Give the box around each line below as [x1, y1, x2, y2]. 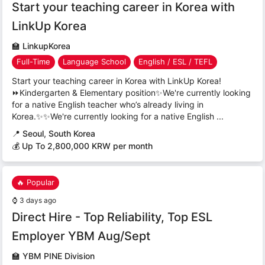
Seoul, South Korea [22, 128, 95, 138]
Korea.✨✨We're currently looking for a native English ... [12, 111, 224, 121]
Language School [63, 57, 126, 67]
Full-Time [17, 57, 50, 67]
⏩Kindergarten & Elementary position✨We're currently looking [12, 87, 251, 98]
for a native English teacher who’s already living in [12, 99, 203, 109]
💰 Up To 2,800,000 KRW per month [12, 140, 153, 151]
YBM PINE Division [22, 250, 95, 261]
